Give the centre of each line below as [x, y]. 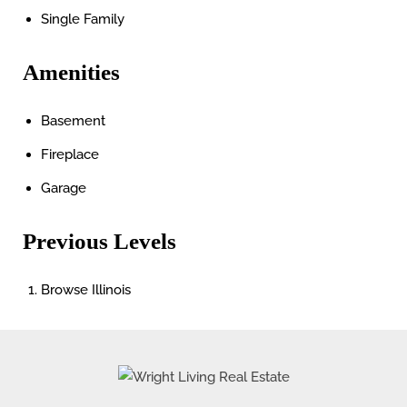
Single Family [83, 19]
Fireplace [70, 154]
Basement [73, 121]
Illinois [111, 290]
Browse [66, 290]
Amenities [71, 72]
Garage [64, 188]
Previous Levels [99, 241]
